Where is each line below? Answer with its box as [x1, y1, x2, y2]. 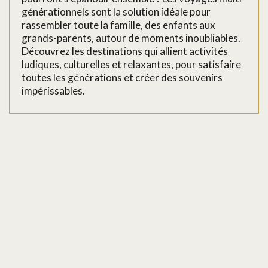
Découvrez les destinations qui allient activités [22, 45, 228, 57]
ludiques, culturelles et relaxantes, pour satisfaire [22, 58, 241, 71]
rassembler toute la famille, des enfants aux [22, 19, 215, 31]
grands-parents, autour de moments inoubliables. [22, 32, 240, 44]
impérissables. [22, 84, 85, 97]
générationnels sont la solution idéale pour [22, 5, 211, 18]
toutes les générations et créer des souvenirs [22, 71, 223, 84]
